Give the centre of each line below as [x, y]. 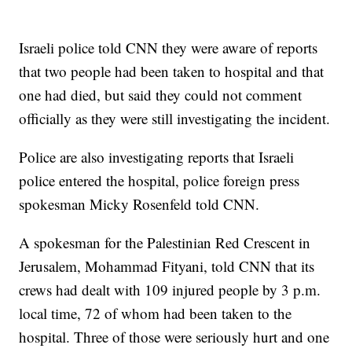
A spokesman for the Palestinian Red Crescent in [165, 242]
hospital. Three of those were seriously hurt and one [174, 336]
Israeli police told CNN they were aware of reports [169, 47]
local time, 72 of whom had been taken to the [156, 313]
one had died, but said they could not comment [161, 94]
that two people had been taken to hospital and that [172, 71]
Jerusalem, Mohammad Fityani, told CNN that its [167, 266]
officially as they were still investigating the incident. [175, 118]
